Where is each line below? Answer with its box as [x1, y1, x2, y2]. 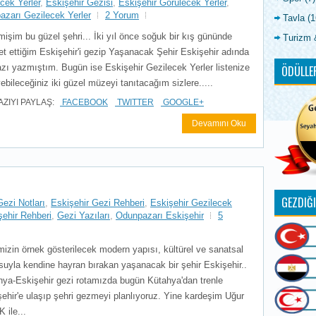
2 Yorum [105, 9, 139, 20]
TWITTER [115, 97, 154, 107]
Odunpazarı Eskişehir [116, 209, 204, 221]
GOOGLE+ [161, 97, 204, 107]
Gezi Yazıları [57, 209, 110, 221]
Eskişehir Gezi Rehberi [51, 197, 145, 208]
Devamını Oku [192, 118, 246, 128]
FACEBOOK [60, 97, 108, 107]
